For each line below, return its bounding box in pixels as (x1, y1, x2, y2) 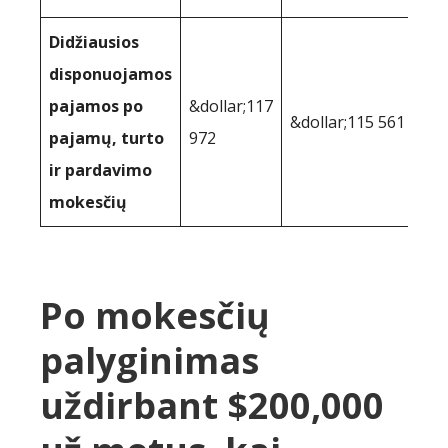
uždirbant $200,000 (40, 380, 384, 430)
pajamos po (49, 94, 143, 117)
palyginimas (40, 335, 259, 385)
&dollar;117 (189, 94, 273, 117)
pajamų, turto (49, 126, 164, 149)
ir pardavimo (49, 158, 152, 181)
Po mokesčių (40, 290, 270, 340)
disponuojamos (49, 62, 172, 85)
